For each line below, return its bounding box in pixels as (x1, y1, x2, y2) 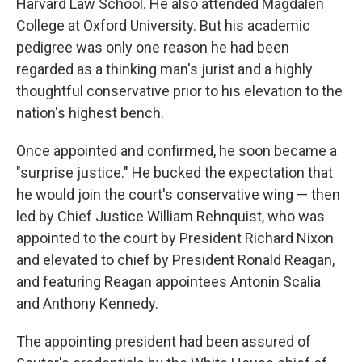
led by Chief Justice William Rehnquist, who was (16, 208, 325, 225)
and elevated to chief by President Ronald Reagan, (16, 251, 335, 268)
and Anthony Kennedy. (16, 295, 158, 312)
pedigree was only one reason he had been (16, 39, 289, 56)
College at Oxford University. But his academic (16, 17, 310, 34)
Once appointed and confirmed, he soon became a (16, 142, 337, 159)
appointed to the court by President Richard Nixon (16, 229, 334, 246)
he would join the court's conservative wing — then (16, 186, 340, 203)
